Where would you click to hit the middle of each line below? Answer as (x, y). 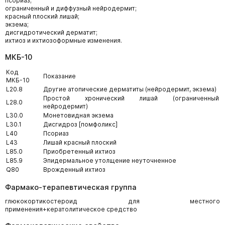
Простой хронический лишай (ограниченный (131, 98)
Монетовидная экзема (78, 115)
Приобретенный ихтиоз (79, 151)
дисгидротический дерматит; (51, 32)
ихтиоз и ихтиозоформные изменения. (64, 40)
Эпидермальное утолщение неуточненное (110, 160)
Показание (60, 76)
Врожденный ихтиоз (74, 170)
